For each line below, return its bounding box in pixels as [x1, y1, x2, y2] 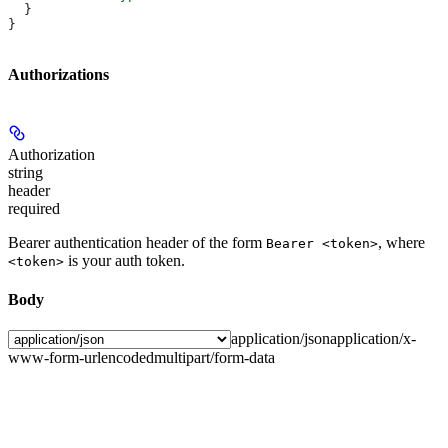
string [8, 163, 43, 181]
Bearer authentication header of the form [8, 233, 266, 251]
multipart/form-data [154, 349, 275, 367]
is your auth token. [64, 251, 185, 269]
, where [378, 233, 425, 251]
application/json [231, 330, 330, 348]
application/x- [330, 330, 416, 348]
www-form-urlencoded [8, 349, 154, 367]
